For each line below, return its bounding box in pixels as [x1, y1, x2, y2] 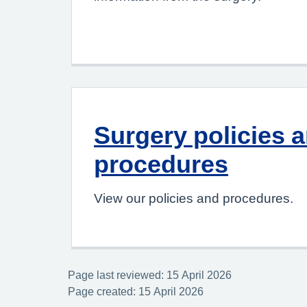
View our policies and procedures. [94, 191, 293, 205]
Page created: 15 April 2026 [68, 286, 204, 297]
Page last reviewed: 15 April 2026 [68, 269, 232, 280]
